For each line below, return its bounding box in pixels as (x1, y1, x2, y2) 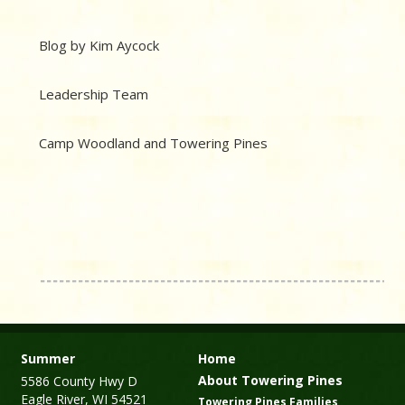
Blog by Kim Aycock (39, 36, 159, 55)
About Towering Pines (198, 372, 343, 390)
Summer (21, 350, 75, 368)
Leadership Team (39, 85, 148, 104)
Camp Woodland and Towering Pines (39, 134, 268, 153)
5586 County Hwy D (21, 372, 137, 391)
